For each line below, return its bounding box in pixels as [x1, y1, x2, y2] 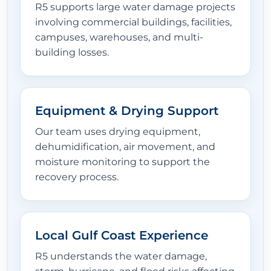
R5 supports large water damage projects [35, 1, 235, 13]
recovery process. [35, 171, 119, 183]
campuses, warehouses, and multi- [35, 31, 203, 44]
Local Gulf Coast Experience [35, 228, 208, 243]
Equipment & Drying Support [35, 103, 218, 119]
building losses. [35, 47, 109, 59]
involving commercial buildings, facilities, [35, 16, 232, 28]
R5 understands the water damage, [35, 250, 207, 263]
